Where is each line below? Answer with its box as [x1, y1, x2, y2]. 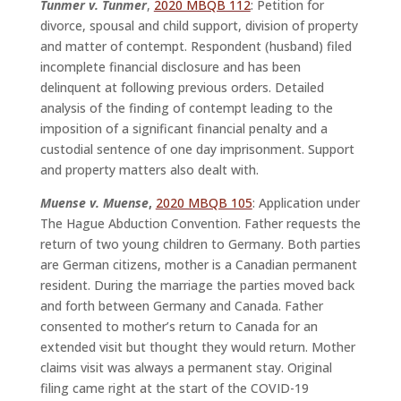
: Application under [252, 194, 360, 212]
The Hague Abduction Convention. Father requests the [39, 215, 361, 233]
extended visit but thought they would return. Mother [39, 338, 355, 356]
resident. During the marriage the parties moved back [39, 277, 354, 294]
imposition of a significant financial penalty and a [39, 120, 328, 138]
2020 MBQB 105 [155, 194, 252, 212]
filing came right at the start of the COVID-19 [39, 380, 309, 397]
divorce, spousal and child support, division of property [39, 17, 358, 35]
